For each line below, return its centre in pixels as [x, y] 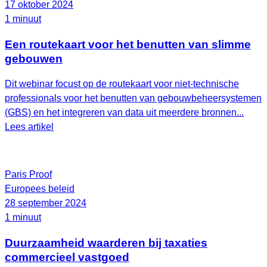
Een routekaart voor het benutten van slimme [128, 44]
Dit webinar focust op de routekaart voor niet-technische [122, 84]
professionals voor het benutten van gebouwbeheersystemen [133, 98]
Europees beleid [40, 189]
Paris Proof [28, 175]
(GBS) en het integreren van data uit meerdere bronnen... [124, 113]
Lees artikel [29, 127]
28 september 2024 [46, 203]
